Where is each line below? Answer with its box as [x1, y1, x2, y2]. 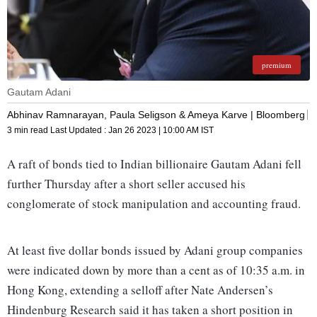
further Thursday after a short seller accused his [7, 175, 246, 192]
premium [262, 59, 292, 71]
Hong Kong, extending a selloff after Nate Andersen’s [7, 282, 273, 299]
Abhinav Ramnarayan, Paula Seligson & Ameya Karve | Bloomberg [7, 108, 305, 120]
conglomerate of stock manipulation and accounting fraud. [7, 195, 305, 212]
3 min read [7, 125, 50, 136]
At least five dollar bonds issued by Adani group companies [7, 242, 303, 259]
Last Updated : [50, 125, 108, 136]
